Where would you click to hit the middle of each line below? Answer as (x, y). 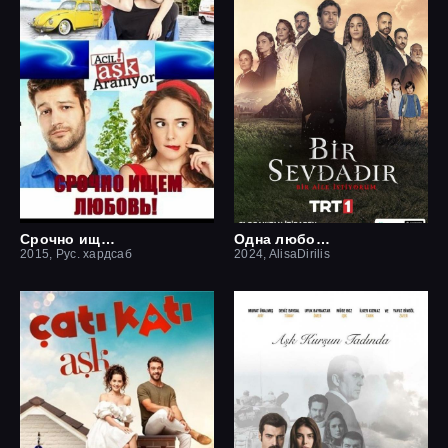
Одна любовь (322, 239)
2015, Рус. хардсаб (76, 254)
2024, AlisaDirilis (282, 254)
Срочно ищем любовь (107, 239)
